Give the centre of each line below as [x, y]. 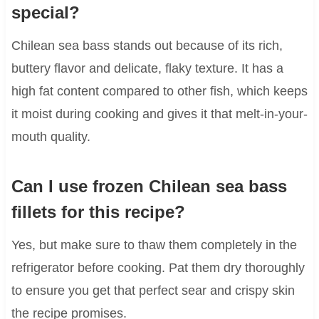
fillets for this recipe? [98, 211]
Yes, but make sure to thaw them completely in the [154, 245]
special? [45, 12]
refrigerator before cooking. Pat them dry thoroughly [158, 267]
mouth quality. [51, 136]
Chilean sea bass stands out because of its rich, [147, 45]
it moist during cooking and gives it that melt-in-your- [159, 114]
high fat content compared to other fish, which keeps [159, 91]
